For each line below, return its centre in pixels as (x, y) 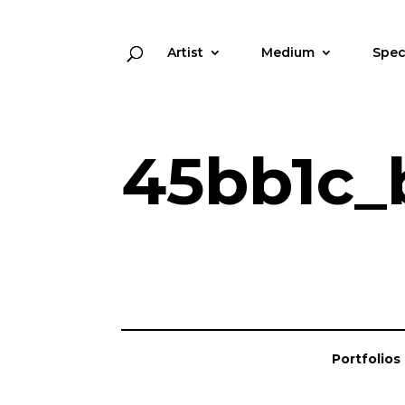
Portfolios (366, 359)
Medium (287, 52)
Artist (185, 52)
